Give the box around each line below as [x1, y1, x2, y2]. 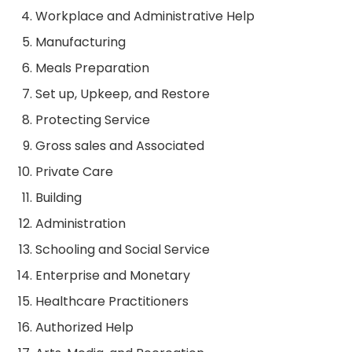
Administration [35, 214, 126, 233]
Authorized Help [35, 318, 134, 337]
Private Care [35, 163, 113, 181]
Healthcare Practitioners [35, 292, 189, 311]
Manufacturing [35, 33, 126, 52]
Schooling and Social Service [35, 240, 210, 259]
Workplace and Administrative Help [35, 7, 255, 26]
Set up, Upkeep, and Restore [35, 85, 210, 104]
